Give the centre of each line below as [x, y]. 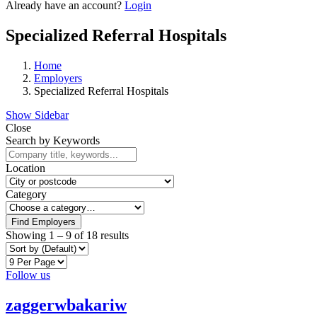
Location [25, 168]
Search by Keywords [53, 140]
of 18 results [100, 235]
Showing [27, 235]
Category [26, 194]
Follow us [28, 275]
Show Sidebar [37, 115]
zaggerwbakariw [66, 305]
